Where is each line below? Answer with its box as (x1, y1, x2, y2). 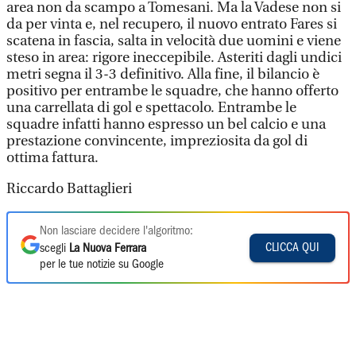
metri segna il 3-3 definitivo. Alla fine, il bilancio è (6, 66, 319, 83)
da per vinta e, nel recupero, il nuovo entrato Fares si (6, 16, 337, 33)
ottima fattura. (6, 149, 99, 166)
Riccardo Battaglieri (6, 180, 132, 197)
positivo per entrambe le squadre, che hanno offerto (6, 83, 339, 99)
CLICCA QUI (265, 242, 319, 253)
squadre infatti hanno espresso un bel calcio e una (6, 116, 326, 133)
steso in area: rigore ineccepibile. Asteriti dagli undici (6, 49, 342, 66)
